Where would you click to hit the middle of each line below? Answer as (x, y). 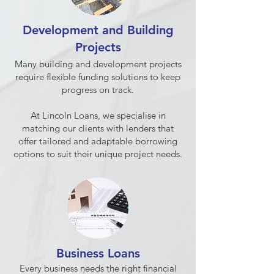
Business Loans (98, 253)
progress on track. (98, 90)
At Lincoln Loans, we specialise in (98, 115)
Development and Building (98, 30)
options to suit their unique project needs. (98, 154)
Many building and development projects (98, 64)
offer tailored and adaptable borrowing (98, 141)
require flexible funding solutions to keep (98, 77)
